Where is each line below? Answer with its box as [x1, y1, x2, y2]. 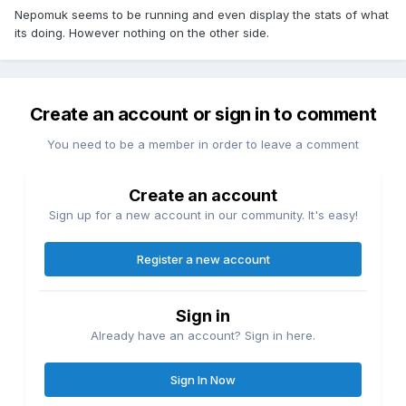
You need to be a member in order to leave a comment [47, 137, 359, 152]
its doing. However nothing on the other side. [14, 25, 269, 41]
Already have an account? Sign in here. [91, 328, 315, 343]
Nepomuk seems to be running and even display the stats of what [14, 7, 389, 23]
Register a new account [136, 252, 270, 267]
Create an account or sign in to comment [29, 103, 377, 126]
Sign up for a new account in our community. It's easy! [48, 208, 358, 223]
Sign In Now [170, 372, 236, 388]
